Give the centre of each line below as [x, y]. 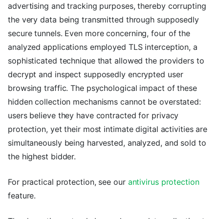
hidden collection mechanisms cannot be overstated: [104, 102]
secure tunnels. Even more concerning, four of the [99, 33]
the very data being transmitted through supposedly [103, 20]
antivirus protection [164, 182]
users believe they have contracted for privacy [93, 116]
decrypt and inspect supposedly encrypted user [96, 75]
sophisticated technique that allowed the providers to [106, 61]
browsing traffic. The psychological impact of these [102, 88]
